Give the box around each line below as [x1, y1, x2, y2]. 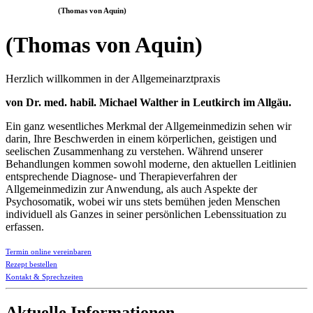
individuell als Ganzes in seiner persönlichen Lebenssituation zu [6, 208, 286, 221]
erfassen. [6, 221, 44, 233]
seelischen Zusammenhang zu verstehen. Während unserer [6, 145, 263, 158]
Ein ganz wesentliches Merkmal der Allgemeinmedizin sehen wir [6, 120, 291, 133]
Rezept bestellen [6, 260, 57, 269]
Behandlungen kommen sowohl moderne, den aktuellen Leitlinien [6, 158, 296, 170]
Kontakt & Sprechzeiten [6, 272, 83, 282]
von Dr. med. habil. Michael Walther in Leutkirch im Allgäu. [6, 96, 291, 109]
